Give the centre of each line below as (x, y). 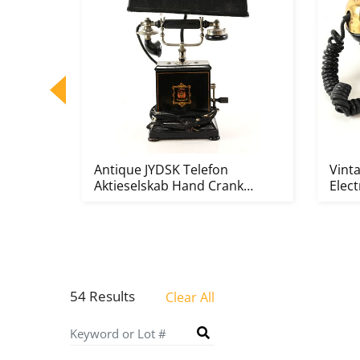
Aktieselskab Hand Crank (169, 186)
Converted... (131, 202)
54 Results (102, 296)
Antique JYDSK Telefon (161, 170)
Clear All (190, 297)
